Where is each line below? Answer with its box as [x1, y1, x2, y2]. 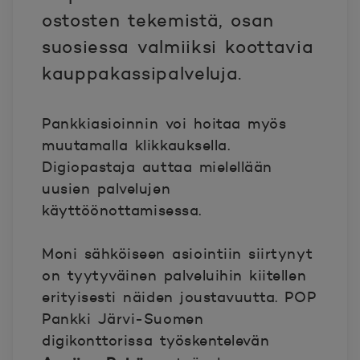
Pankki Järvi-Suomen [42, 310, 204, 328]
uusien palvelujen [42, 180, 171, 198]
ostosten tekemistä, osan [42, 10, 274, 31]
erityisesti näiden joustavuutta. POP [42, 288, 317, 306]
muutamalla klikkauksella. [42, 137, 231, 154]
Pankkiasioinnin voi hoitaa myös [42, 115, 287, 133]
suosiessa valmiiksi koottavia [42, 36, 314, 58]
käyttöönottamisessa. [42, 202, 202, 219]
